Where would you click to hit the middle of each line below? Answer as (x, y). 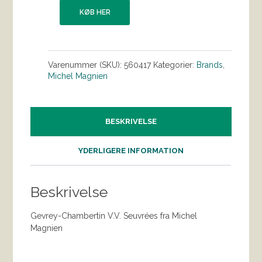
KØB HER (95, 12)
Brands (210, 65)
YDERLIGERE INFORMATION (131, 150)
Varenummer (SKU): (86, 65)
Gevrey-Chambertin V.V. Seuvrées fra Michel (114, 216)
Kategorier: (175, 65)
